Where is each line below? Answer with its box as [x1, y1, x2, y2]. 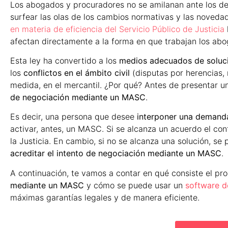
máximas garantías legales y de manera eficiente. [10, 192, 199, 203]
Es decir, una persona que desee [10, 111, 134, 122]
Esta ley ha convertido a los [10, 55, 119, 66]
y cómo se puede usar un [84, 180, 185, 190]
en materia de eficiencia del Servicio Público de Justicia [10, 23, 224, 34]
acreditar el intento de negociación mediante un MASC [10, 148, 221, 159]
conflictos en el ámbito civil [23, 67, 130, 78]
